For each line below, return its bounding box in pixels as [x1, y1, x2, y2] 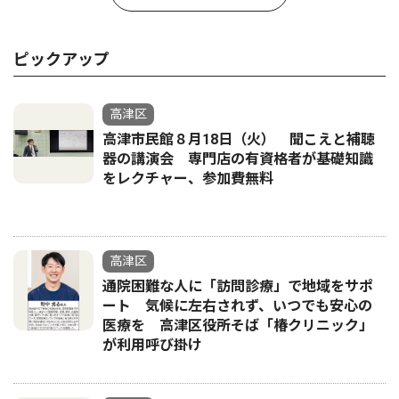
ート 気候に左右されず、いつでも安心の [102, 297, 372, 314]
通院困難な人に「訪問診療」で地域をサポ [102, 278, 373, 295]
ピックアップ [13, 50, 110, 69]
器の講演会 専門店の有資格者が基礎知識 [102, 151, 373, 167]
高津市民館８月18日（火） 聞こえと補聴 [102, 131, 375, 148]
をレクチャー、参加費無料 [102, 170, 273, 187]
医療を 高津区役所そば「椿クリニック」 [102, 317, 373, 334]
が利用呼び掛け [102, 337, 202, 354]
